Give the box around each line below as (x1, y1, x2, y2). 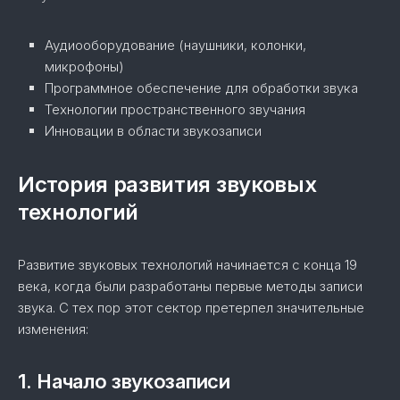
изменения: (18, 321, 88, 337)
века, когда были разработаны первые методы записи (18, 278, 362, 295)
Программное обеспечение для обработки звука (45, 79, 358, 96)
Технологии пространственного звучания (45, 101, 305, 118)
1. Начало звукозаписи (18, 370, 230, 393)
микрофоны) (45, 58, 124, 75)
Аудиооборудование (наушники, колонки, (45, 37, 306, 54)
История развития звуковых (18, 171, 317, 197)
